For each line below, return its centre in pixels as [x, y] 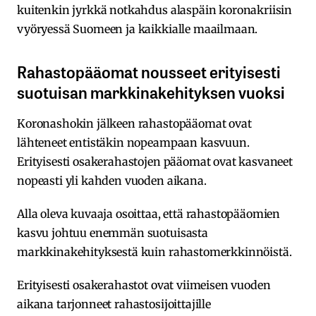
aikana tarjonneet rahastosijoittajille [114, 304]
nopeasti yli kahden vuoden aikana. [112, 180]
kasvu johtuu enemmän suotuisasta [113, 232]
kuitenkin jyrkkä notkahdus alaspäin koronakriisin [155, 10]
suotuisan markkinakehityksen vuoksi [151, 91]
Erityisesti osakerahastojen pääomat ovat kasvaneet [155, 161]
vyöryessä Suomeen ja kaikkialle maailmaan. [138, 29]
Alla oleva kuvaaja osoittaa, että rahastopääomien [149, 213]
